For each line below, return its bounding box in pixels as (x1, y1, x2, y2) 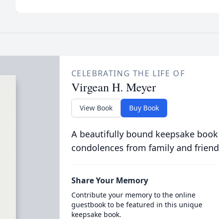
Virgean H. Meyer (71, 79, 156, 95)
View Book (79, 103, 112, 112)
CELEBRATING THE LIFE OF (71, 68, 185, 79)
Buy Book (129, 103, 159, 112)
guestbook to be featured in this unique (71, 200, 202, 209)
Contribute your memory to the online (71, 190, 196, 199)
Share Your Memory (71, 175, 148, 186)
